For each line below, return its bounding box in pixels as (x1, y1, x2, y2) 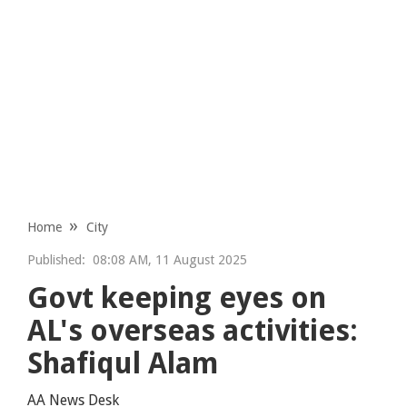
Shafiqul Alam (27, 345, 220, 381)
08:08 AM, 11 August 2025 (85, 252, 248, 267)
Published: (27, 252, 86, 267)
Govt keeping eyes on (27, 280, 327, 315)
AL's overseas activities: (27, 313, 359, 348)
